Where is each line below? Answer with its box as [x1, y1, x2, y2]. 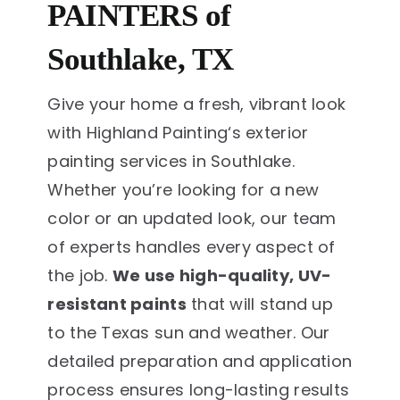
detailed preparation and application [47, 349, 353, 372]
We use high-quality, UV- [112, 263, 332, 287]
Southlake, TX [47, 40, 234, 77]
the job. [47, 263, 112, 287]
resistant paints [47, 292, 187, 315]
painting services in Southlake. [47, 149, 295, 172]
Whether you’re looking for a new [47, 178, 320, 201]
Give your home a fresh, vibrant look [47, 92, 346, 115]
